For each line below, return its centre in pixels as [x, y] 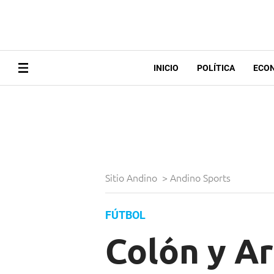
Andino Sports [202, 178]
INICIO [166, 68]
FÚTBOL [125, 215]
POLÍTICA [216, 68]
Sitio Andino [132, 178]
